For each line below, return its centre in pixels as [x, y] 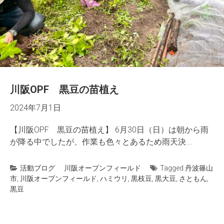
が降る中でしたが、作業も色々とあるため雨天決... [101, 142]
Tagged [172, 168]
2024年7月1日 [35, 108]
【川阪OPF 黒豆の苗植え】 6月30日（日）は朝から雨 [109, 130]
